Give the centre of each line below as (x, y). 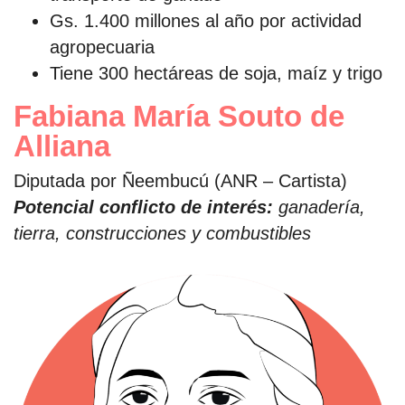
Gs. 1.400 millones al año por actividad (206, 21)
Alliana (62, 146)
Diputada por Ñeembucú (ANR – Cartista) (180, 181)
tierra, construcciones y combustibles (162, 234)
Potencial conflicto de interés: (143, 207)
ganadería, (319, 207)
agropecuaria (102, 47)
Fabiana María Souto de (179, 117)
